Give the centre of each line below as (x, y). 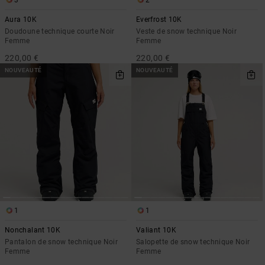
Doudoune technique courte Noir (60, 31)
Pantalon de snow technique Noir (62, 242)
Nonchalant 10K (33, 230)
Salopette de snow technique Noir (193, 242)
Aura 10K (21, 20)
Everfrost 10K (159, 20)
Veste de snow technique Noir (187, 31)
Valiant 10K (156, 230)
